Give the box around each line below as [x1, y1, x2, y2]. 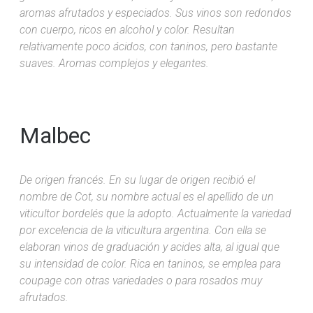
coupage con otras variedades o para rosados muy [20, 273, 262, 287]
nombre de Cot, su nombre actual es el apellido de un [20, 189, 274, 203]
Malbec [20, 122, 91, 149]
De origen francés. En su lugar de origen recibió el [20, 173, 255, 187]
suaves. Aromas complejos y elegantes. [20, 56, 209, 70]
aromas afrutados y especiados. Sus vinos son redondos [20, 6, 291, 20]
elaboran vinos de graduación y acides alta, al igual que [20, 240, 279, 254]
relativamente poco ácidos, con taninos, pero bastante [20, 39, 277, 53]
